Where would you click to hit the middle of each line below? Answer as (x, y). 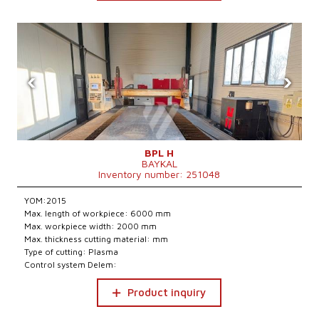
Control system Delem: (71, 265)
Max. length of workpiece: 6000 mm (98, 213)
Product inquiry (167, 292)
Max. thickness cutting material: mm (96, 239)
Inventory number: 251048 (159, 174)
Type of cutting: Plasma (72, 252)
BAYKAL (159, 163)
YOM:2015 (46, 200)
